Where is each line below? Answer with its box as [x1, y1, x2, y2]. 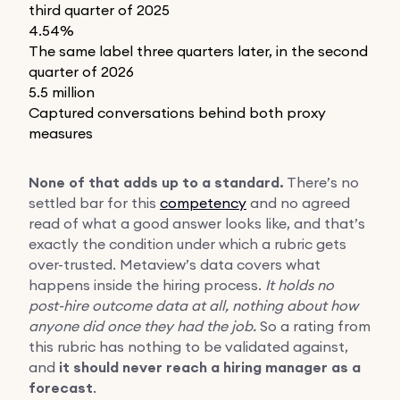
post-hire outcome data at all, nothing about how [29, 296, 358, 314]
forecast [29, 378, 93, 397]
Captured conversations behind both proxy [29, 103, 326, 121]
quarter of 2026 [29, 62, 134, 80]
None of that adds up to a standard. [29, 172, 284, 192]
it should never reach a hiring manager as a [59, 357, 361, 377]
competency [160, 193, 246, 212]
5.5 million [29, 82, 95, 101]
